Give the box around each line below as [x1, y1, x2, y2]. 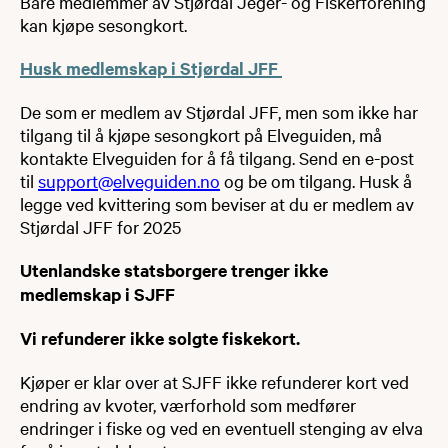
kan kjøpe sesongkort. [20, 12, 187, 36]
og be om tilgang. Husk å [220, 168, 412, 192]
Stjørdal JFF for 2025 [20, 214, 181, 238]
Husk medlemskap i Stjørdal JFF [20, 55, 282, 80]
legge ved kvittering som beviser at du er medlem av [20, 191, 414, 215]
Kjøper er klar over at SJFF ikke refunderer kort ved [20, 369, 409, 393]
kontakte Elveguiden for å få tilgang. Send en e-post [20, 145, 414, 169]
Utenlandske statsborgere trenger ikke [20, 257, 328, 282]
